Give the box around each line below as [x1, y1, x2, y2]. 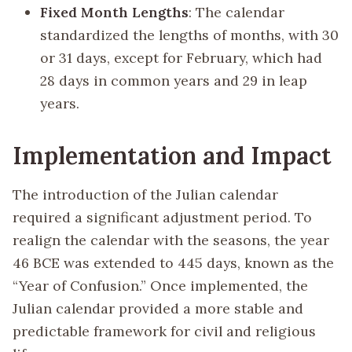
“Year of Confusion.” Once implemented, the [13, 276, 308, 295]
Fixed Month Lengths [40, 2, 189, 21]
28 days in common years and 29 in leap [40, 71, 308, 90]
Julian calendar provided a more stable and [13, 299, 303, 317]
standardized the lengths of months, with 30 [40, 25, 339, 44]
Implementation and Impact [13, 139, 332, 170]
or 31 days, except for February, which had [40, 48, 323, 67]
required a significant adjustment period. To [13, 207, 312, 226]
